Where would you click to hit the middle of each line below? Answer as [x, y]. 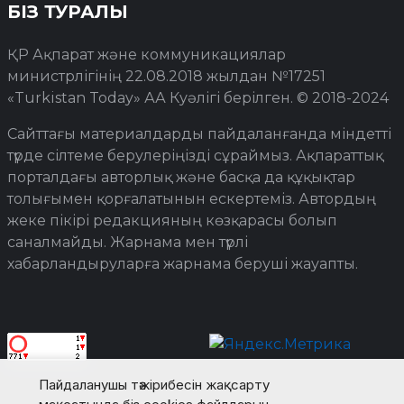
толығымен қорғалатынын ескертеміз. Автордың [192, 198]
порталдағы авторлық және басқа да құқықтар [181, 177]
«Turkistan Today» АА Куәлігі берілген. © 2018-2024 [198, 97]
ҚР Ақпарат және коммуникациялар [147, 54]
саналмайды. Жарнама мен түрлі [128, 242]
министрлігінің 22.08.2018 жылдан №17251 [166, 76]
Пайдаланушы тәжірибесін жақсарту [154, 385]
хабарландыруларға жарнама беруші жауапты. [183, 263]
